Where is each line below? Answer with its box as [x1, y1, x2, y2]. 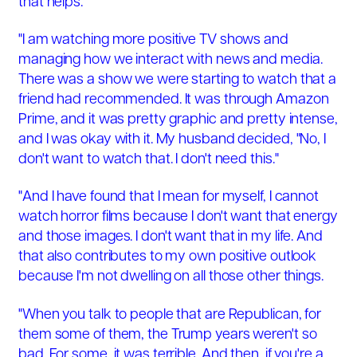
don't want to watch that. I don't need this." [18, 151, 282, 167]
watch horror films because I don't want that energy [18, 210, 338, 226]
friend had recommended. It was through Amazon [18, 92, 329, 108]
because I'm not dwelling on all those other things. [18, 269, 324, 285]
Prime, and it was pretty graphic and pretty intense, [18, 112, 338, 127]
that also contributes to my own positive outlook [18, 249, 317, 265]
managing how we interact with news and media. [18, 52, 323, 68]
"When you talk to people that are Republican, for [18, 307, 322, 323]
